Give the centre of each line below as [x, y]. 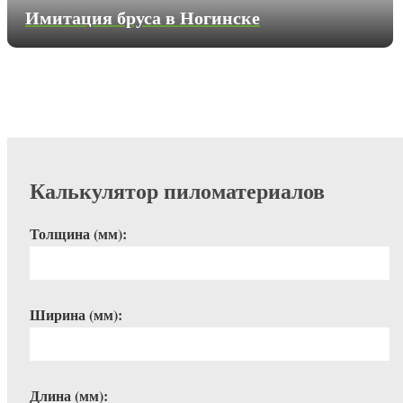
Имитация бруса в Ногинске [143, 17]
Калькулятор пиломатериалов [177, 190]
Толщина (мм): [78, 233]
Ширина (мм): [76, 314]
